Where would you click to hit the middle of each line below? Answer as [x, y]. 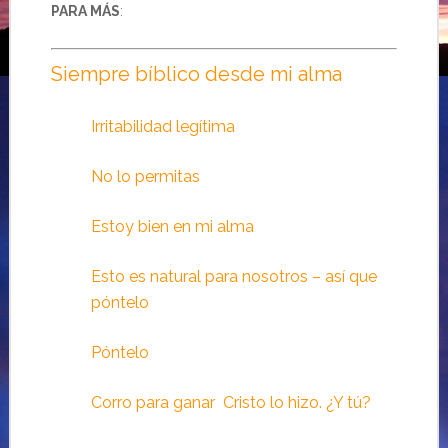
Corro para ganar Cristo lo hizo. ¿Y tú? [230, 403]
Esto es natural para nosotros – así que [233, 277]
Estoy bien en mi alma [172, 227]
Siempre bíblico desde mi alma [196, 74]
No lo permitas [145, 177]
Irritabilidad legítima [162, 127]
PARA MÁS [85, 11]
